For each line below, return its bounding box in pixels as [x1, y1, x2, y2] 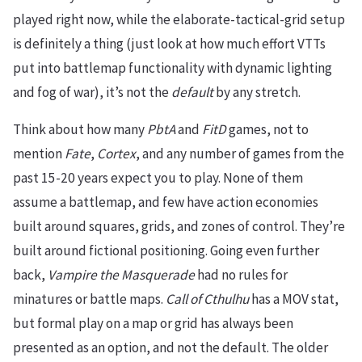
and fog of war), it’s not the [13, 82, 171, 101]
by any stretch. [213, 82, 301, 101]
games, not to [226, 120, 309, 138]
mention [13, 144, 65, 162]
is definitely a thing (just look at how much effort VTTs [13, 34, 326, 53]
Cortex [97, 144, 136, 162]
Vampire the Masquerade [48, 265, 195, 284]
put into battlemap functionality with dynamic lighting [13, 58, 332, 77]
